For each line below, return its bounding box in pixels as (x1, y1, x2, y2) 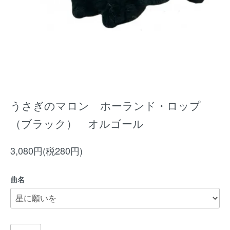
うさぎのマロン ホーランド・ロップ (10, 98, 201, 113)
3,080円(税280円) (10, 144, 83, 157)
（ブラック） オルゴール (10, 116, 144, 131)
